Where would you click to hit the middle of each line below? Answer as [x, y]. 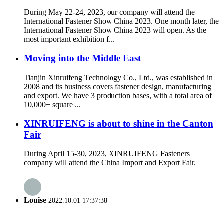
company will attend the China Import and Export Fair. [112, 163]
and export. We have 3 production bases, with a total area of [118, 95]
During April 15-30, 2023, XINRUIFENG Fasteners [107, 154]
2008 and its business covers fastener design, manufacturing [117, 86]
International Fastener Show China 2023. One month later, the [121, 21]
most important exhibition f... [69, 39]
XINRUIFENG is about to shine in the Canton [118, 123]
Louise [35, 200]
